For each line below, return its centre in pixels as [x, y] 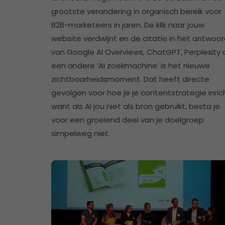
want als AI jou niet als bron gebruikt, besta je [136, 106]
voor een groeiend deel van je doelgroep [128, 120]
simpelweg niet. [81, 134]
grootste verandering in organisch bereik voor [136, 12]
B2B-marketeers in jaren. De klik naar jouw [128, 25]
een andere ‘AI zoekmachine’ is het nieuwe [131, 66]
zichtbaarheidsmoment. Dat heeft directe [130, 79]
